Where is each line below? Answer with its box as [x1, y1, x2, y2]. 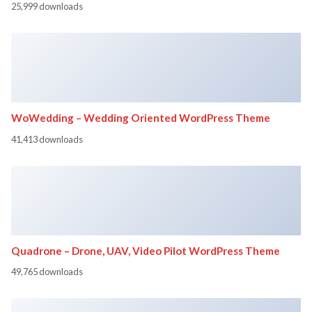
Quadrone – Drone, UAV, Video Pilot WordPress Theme [11, 244, 280, 257]
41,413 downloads [11, 133, 83, 145]
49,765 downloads [11, 266, 83, 278]
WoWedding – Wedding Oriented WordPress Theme [11, 111, 270, 124]
